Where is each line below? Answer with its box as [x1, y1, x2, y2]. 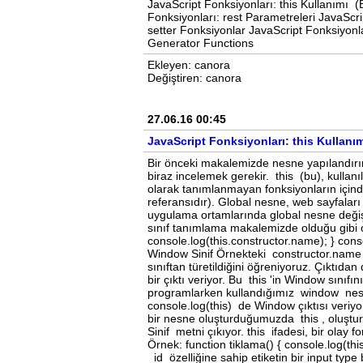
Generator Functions [147, 36, 254, 49]
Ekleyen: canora [147, 58, 230, 71]
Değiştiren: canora [147, 70, 241, 84]
